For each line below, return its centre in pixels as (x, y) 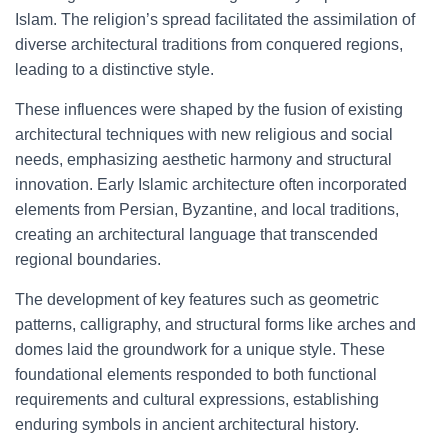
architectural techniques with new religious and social (204, 134)
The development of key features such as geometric (197, 299)
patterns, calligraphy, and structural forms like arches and (215, 324)
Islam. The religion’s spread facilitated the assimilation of (215, 19)
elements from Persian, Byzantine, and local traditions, (207, 209)
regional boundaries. (88, 259)
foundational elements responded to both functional (196, 374)
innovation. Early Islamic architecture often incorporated (211, 184)
